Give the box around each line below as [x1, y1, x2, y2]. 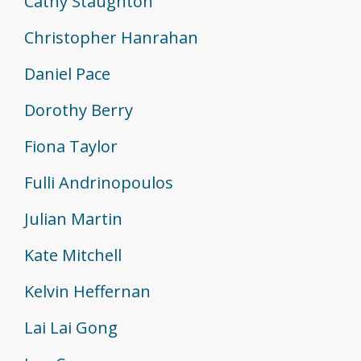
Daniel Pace [24, 63, 110, 85]
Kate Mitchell [24, 244, 122, 267]
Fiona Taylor [24, 135, 118, 158]
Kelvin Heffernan [24, 280, 151, 303]
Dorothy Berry [24, 99, 133, 122]
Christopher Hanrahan [24, 27, 198, 49]
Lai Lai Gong [24, 317, 118, 339]
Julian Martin [24, 208, 122, 230]
